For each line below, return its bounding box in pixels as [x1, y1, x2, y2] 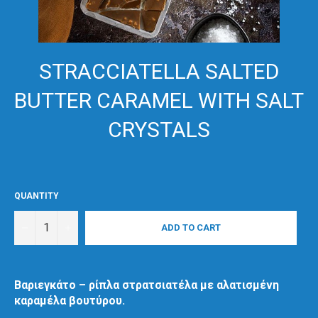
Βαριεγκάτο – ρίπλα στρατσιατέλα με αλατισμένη [14, 278, 279, 292]
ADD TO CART [161, 222, 221, 234]
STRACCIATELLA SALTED [39, 59, 279, 84]
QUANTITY [14, 190, 59, 201]
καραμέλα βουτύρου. [14, 293, 125, 307]
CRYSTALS [108, 117, 210, 142]
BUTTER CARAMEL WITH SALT [14, 88, 304, 113]
